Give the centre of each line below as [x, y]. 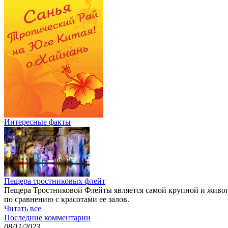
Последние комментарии [47, 218]
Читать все [23, 209]
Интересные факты [37, 122]
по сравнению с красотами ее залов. [67, 199]
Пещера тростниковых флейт [55, 181]
